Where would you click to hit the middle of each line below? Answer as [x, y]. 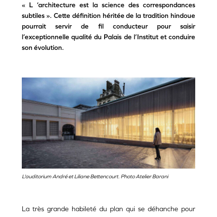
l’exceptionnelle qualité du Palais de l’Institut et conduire [108, 37]
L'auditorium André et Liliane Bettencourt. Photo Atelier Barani [95, 177]
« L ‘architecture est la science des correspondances [108, 5]
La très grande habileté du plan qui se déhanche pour [108, 209]
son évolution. [43, 48]
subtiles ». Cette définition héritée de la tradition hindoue [108, 16]
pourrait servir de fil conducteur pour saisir [108, 26]
